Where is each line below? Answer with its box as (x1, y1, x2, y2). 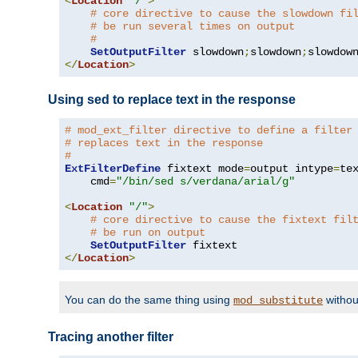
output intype (250, 162, 333, 176)
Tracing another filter (48, 330, 173, 344)
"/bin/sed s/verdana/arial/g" (116, 175, 295, 189)
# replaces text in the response (65, 137, 263, 150)
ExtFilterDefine (65, 162, 161, 176)
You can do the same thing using (65, 293, 233, 307)
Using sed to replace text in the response (48, 93, 296, 107)
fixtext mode (161, 162, 244, 176)
